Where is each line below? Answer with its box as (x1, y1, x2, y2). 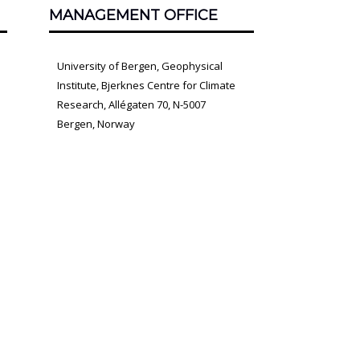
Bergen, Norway (57, 116, 136, 131)
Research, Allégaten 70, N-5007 (57, 96, 207, 112)
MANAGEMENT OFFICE (49, 6, 219, 24)
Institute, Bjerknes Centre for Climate (57, 77, 239, 92)
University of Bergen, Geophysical (57, 58, 223, 73)
